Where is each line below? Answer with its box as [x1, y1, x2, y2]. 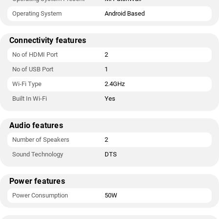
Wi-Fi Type [12, 80, 42, 88]
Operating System [12, 10, 62, 17]
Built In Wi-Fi [12, 95, 47, 102]
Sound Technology [12, 151, 63, 158]
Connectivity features [9, 36, 87, 45]
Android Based [105, 10, 145, 17]
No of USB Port [12, 66, 53, 73]
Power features [9, 176, 65, 186]
